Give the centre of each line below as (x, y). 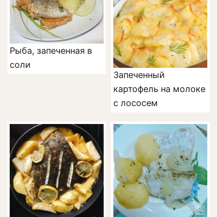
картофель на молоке (159, 89)
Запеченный (139, 75)
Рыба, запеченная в (51, 51)
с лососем (136, 103)
